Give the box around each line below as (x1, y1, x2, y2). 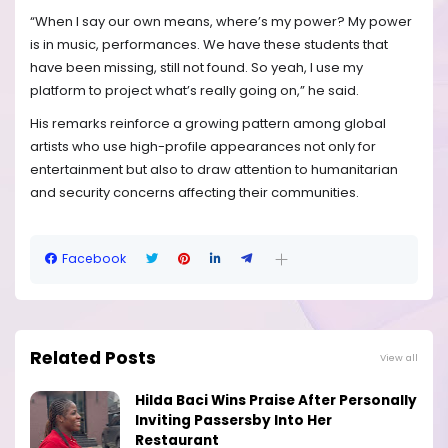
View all (380, 350, 418, 364)
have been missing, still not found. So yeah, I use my (30, 58, 363, 78)
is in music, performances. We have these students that (30, 35, 388, 55)
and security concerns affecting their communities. (30, 183, 359, 203)
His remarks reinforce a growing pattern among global (30, 114, 386, 134)
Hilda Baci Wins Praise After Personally (135, 390, 417, 410)
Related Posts (30, 345, 156, 370)
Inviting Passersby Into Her (135, 410, 332, 430)
